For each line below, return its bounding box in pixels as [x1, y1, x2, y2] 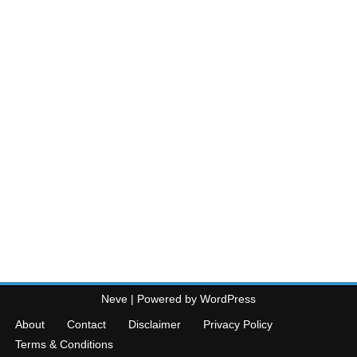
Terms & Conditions [15, 338, 113, 351]
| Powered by [127, 292, 200, 305]
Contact [67, 318, 106, 331]
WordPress [200, 292, 256, 305]
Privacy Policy [203, 318, 273, 331]
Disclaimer [128, 318, 181, 331]
